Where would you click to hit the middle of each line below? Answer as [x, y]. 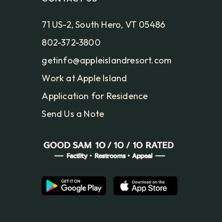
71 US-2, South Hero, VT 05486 [104, 25]
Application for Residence [95, 96]
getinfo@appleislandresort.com [107, 60]
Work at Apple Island [84, 78]
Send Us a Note [73, 114]
